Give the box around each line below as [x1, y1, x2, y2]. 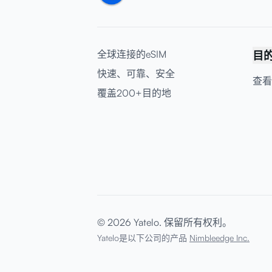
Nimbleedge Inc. [189, 233, 250, 243]
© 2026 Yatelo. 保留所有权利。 [97, 216, 232, 228]
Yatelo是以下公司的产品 [97, 233, 187, 243]
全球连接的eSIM [97, 48, 166, 60]
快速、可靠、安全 [97, 67, 175, 80]
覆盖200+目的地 [97, 87, 171, 99]
